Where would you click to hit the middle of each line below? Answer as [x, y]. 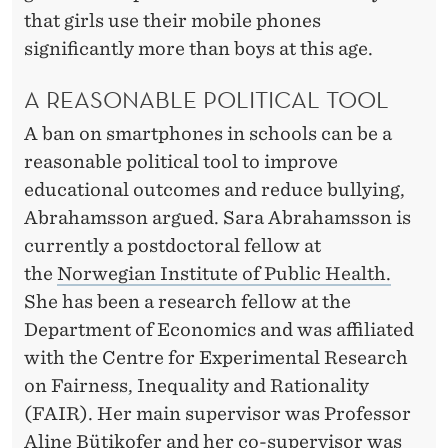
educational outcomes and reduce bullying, [214, 189]
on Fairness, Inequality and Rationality [196, 385]
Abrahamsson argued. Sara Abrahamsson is [217, 217]
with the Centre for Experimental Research [216, 357]
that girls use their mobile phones [172, 20]
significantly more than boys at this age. [198, 48]
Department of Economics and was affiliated [219, 329]
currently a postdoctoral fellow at [172, 245]
